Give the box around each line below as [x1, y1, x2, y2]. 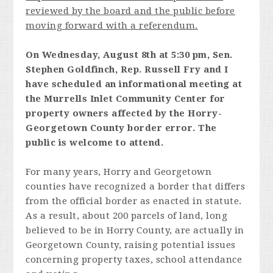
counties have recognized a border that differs [26, 181, 246, 192]
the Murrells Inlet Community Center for [26, 93, 225, 104]
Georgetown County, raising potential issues [26, 239, 236, 250]
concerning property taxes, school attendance [26, 254, 243, 265]
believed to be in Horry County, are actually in [26, 225, 244, 236]
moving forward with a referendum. [26, 20, 198, 31]
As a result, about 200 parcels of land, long [26, 210, 228, 221]
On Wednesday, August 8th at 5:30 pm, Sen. [26, 49, 233, 60]
